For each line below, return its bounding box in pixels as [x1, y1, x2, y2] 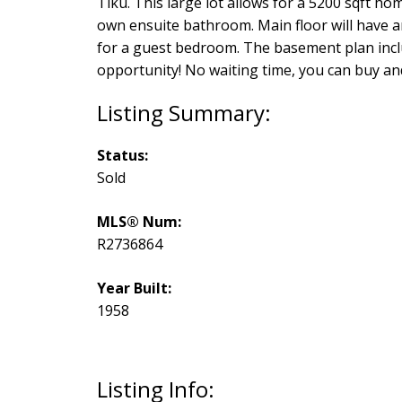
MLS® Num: [96, 212, 181, 232]
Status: [96, 145, 148, 166]
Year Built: [96, 278, 171, 299]
